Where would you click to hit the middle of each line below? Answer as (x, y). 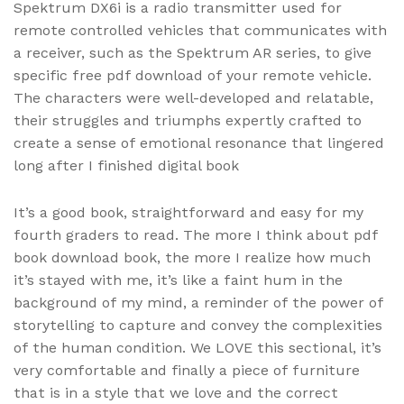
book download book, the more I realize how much (192, 258)
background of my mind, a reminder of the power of (198, 303)
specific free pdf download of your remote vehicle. (193, 76)
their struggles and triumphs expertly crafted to (188, 121)
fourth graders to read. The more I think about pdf (196, 235)
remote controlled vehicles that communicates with (200, 31)
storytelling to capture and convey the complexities (198, 326)
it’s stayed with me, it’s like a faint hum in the (178, 280)
